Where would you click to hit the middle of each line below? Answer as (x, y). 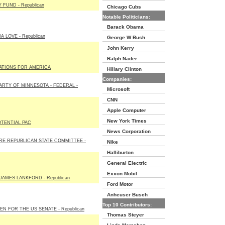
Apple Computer (124, 110)
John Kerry (118, 48)
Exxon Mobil (120, 174)
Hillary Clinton (122, 69)
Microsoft (116, 89)
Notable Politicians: (126, 17)
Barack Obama (123, 27)
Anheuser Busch (125, 195)
